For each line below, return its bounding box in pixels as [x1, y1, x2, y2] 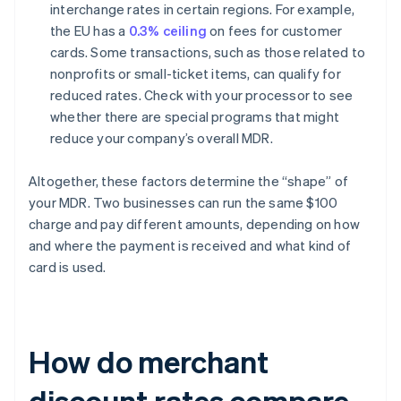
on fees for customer [207, 21, 343, 40]
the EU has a [50, 21, 129, 40]
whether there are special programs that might [50, 107, 340, 126]
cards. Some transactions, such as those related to [50, 43, 366, 62]
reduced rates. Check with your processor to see [50, 86, 354, 105]
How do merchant [29, 342, 269, 381]
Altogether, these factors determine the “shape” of [29, 172, 349, 191]
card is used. [29, 258, 107, 277]
